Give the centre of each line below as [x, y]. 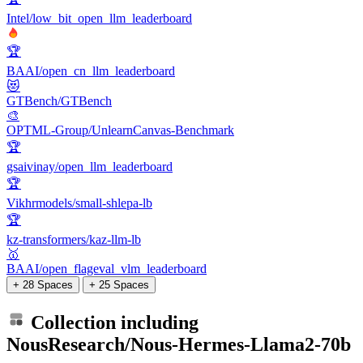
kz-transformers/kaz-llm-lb [74, 240]
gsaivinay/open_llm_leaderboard [90, 167]
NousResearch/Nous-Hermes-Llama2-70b [179, 345]
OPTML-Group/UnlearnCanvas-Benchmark [120, 130]
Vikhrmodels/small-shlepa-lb [79, 203]
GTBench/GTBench [59, 101]
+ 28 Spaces [43, 285]
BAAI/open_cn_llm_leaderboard [91, 71]
